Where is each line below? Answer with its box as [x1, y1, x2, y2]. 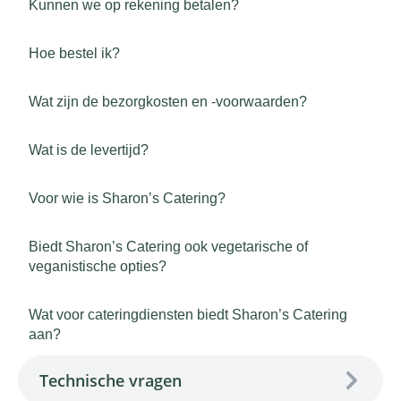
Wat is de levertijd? [29, 142, 149, 158]
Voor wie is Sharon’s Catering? [29, 191, 226, 206]
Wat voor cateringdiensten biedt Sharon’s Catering [29, 307, 347, 322]
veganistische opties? [29, 259, 166, 274]
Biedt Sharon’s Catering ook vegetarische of [29, 239, 308, 254]
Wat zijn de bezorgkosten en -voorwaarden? [29, 94, 307, 109]
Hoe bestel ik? [29, 46, 120, 61]
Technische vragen [39, 370, 182, 391]
